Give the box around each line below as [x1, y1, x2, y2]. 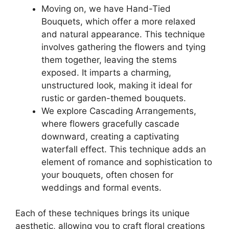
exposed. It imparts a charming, [41, 67, 171, 78]
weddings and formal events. [41, 182, 162, 193]
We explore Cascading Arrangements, [41, 105, 196, 116]
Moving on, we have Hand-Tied [41, 3, 171, 14]
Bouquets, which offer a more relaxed [41, 16, 196, 27]
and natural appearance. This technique [41, 29, 205, 39]
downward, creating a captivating [41, 131, 179, 142]
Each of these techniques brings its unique [15, 208, 190, 219]
